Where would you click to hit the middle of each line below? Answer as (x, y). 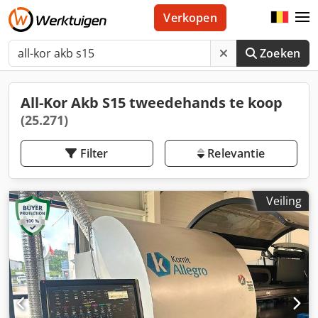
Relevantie (235, 153)
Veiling (284, 201)
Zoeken (280, 53)
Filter (94, 153)
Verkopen (190, 18)
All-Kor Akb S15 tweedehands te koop (152, 103)
